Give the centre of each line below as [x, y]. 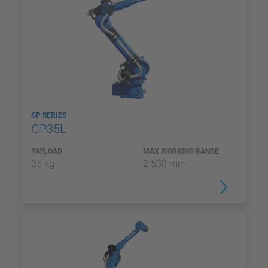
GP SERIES [50, 115]
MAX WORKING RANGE [181, 151]
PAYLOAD [47, 151]
